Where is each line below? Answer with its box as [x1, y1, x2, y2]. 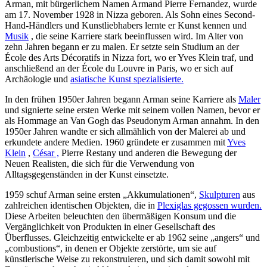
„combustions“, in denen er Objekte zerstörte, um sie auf [5, 243, 216, 254]
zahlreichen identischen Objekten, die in [5, 200, 157, 211]
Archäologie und [5, 74, 70, 85]
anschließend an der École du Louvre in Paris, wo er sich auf [5, 63, 233, 74]
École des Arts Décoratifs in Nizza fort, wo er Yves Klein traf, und [5, 52, 253, 63]
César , [33, 148, 59, 159]
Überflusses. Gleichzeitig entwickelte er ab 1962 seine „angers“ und [5, 232, 260, 243]
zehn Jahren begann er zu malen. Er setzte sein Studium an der [5, 42, 239, 52]
